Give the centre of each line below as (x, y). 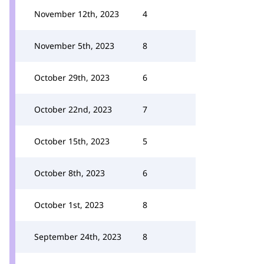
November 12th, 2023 (77, 14)
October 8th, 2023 (70, 173)
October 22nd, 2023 (73, 109)
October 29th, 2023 (72, 77)
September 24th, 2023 (78, 237)
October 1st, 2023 (69, 205)
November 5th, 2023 (74, 46)
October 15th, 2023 (72, 141)
